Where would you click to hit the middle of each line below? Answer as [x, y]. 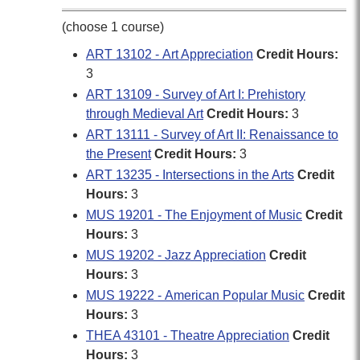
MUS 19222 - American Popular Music [195, 295]
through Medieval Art [145, 114]
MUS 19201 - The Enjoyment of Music [194, 215]
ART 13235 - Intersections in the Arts [190, 175]
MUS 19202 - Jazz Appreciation [176, 255]
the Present [119, 154]
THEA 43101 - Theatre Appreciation [188, 335]
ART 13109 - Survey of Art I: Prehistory [196, 94]
